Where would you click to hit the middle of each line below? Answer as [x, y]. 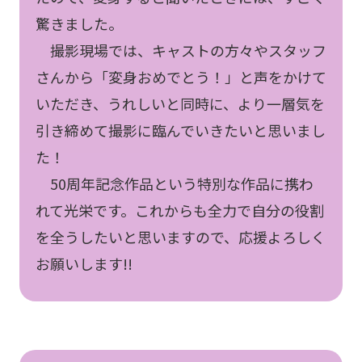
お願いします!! [84, 263]
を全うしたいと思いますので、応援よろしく [180, 236]
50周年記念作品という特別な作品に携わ [174, 183]
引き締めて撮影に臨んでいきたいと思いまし [180, 130]
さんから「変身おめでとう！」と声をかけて [181, 76]
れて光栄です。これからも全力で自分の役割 [179, 210]
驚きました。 [79, 23]
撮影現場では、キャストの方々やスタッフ [181, 50]
